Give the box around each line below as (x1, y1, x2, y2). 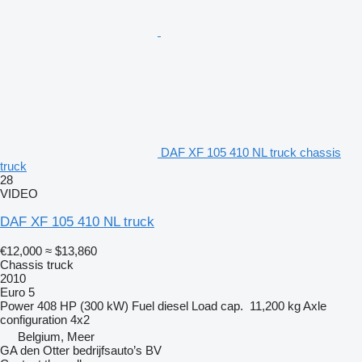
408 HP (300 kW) (37, 298, 128, 313)
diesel (158, 298, 188, 313)
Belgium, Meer (18, 329, 95, 343)
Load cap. (192, 298, 243, 313)
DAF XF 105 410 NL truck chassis (161, 145, 341, 159)
